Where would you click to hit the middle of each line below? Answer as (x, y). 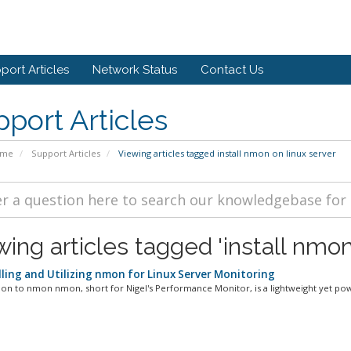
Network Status (135, 70)
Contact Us (232, 70)
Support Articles (65, 153)
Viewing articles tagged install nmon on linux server (226, 153)
